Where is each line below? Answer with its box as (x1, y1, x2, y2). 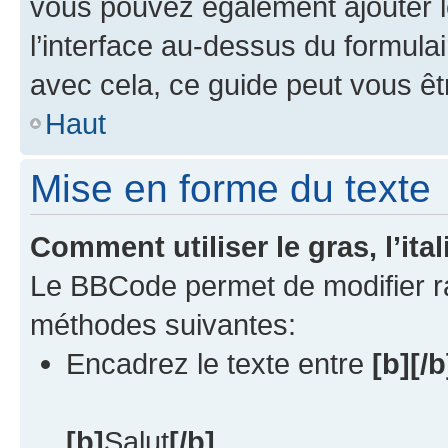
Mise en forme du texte (30, 166, 431, 210)
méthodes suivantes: (30, 307, 296, 341)
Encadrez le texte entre (66, 346, 372, 380)
